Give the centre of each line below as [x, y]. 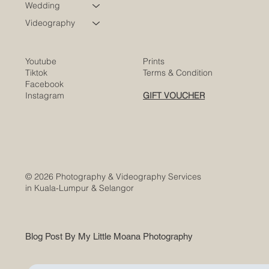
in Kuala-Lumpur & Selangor [80, 214]
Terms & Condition [178, 99]
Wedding [43, 32]
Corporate [45, 15]
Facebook [44, 110]
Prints [154, 87]
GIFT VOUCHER [174, 122]
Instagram [44, 122]
